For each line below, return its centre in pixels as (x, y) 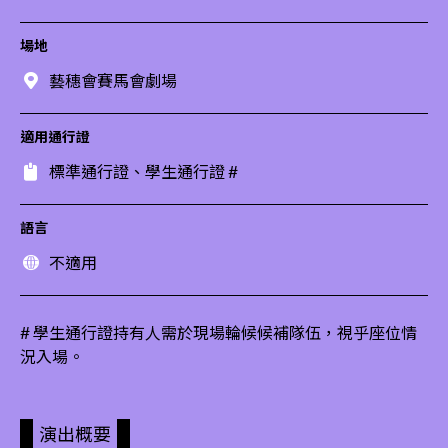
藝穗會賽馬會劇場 (113, 81)
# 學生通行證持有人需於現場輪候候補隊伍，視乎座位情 (218, 333)
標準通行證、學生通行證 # (143, 172)
